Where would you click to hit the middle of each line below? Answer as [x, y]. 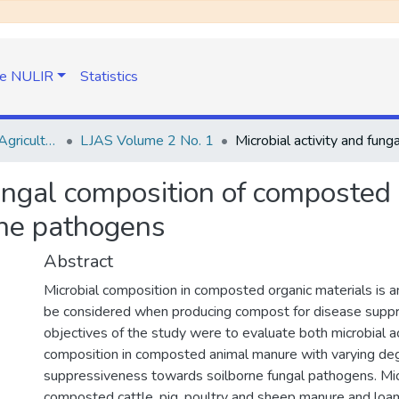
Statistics [109, 77]
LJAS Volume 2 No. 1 [147, 141]
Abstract [78, 261]
